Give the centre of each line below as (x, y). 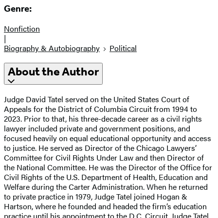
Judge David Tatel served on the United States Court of (97, 99)
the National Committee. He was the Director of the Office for (108, 167)
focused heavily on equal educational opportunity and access (108, 138)
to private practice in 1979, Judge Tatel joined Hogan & (96, 196)
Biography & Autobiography (52, 48)
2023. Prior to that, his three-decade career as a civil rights (103, 118)
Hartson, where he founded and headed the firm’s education (105, 206)
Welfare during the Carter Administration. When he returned (106, 186)
